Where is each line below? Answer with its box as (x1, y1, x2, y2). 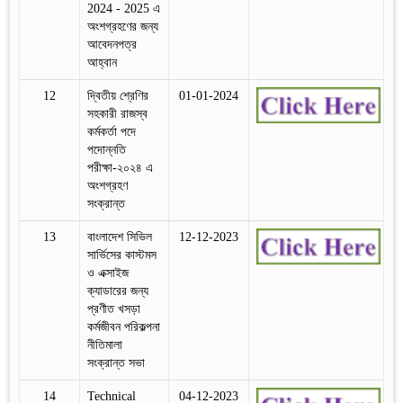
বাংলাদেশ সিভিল (87, 229, 152, 244)
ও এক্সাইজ (87, 265, 129, 280)
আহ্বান (87, 55, 117, 69)
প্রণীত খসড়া (87, 301, 140, 316)
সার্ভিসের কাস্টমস (87, 247, 157, 262)
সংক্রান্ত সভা (87, 355, 145, 370)
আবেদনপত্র (87, 37, 137, 51)
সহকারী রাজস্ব (87, 106, 148, 121)
